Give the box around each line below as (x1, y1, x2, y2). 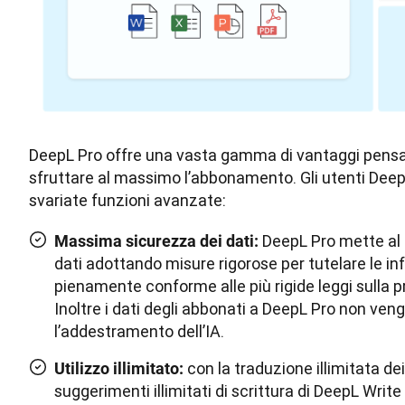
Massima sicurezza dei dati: (54, 231, 259, 250)
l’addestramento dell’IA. (54, 320, 224, 342)
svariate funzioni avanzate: (29, 189, 226, 211)
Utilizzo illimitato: (54, 358, 184, 378)
